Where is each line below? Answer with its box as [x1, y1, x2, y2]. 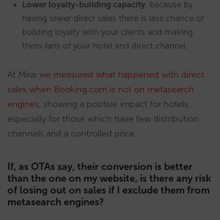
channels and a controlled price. [7, 128, 137, 139]
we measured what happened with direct [39, 69, 204, 80]
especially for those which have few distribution [7, 113, 199, 124]
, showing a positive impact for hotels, [39, 98, 190, 110]
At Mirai [7, 69, 39, 80]
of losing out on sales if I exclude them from [7, 184, 210, 196]
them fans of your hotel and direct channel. [22, 40, 188, 51]
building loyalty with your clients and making [22, 27, 193, 37]
